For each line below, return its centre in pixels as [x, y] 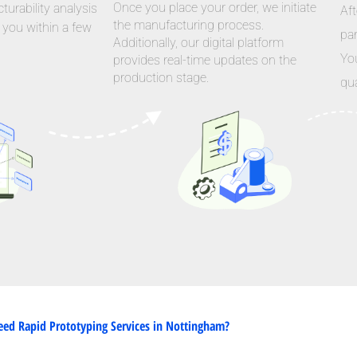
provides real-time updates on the [205, 60]
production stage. [161, 77]
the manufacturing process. [188, 25]
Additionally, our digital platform [198, 42]
